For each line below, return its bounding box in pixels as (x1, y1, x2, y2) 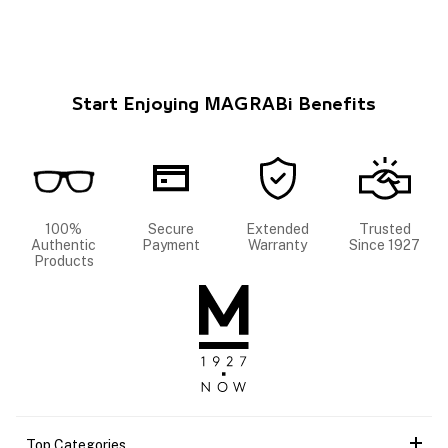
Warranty (248, 237, 307, 254)
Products (33, 253, 94, 270)
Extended (246, 221, 309, 238)
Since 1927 (349, 237, 420, 254)
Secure (147, 221, 194, 238)
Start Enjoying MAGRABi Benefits (72, 97, 376, 114)
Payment (141, 237, 200, 254)
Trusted (358, 221, 411, 238)
